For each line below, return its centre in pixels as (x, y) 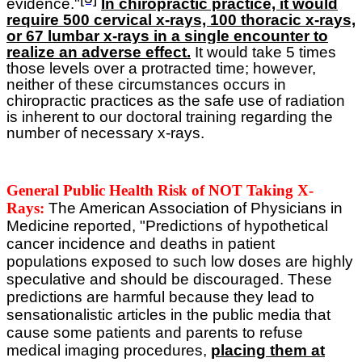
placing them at (268, 351)
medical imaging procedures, (109, 351)
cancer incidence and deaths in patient (141, 244)
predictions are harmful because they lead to (160, 297)
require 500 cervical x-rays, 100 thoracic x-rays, (181, 20)
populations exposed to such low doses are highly (180, 262)
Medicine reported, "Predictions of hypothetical (167, 226)
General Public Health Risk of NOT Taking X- (160, 191)
